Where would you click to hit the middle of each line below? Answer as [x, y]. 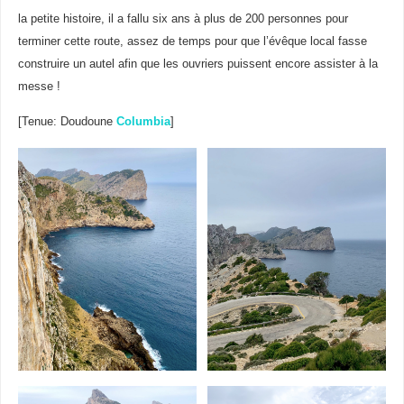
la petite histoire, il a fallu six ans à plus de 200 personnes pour [183, 18]
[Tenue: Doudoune [67, 121]
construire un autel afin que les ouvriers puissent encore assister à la [197, 64]
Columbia [143, 121]
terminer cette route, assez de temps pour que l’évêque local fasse [192, 41]
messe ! [39, 86]
